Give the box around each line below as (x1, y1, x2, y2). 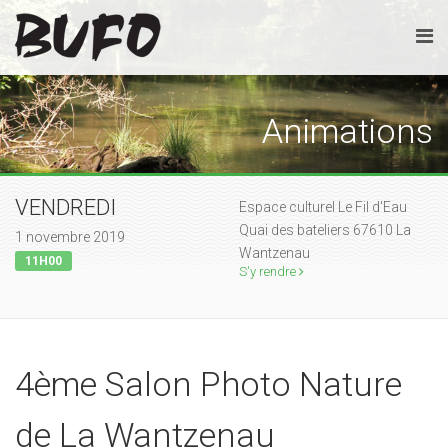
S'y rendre (239, 264, 299, 279)
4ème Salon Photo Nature (15, 364, 402, 404)
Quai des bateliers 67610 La (239, 222, 411, 238)
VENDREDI (15, 195, 116, 220)
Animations (262, 111, 433, 151)
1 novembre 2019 (15, 229, 125, 245)
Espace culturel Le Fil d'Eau (239, 199, 407, 215)
